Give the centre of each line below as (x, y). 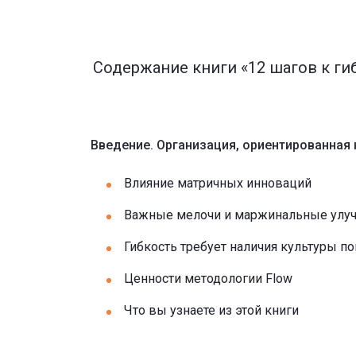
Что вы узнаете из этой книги (211, 310)
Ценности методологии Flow (208, 279)
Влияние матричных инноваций (218, 183)
